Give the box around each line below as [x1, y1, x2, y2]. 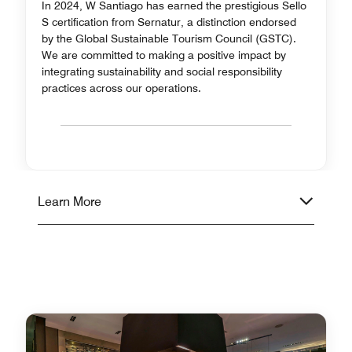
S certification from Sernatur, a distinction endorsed [42, 15, 296, 28]
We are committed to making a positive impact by [42, 48, 286, 61]
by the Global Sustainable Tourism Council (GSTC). [42, 31, 296, 45]
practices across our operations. [42, 81, 201, 94]
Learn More [38, 193, 101, 209]
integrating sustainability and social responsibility [42, 64, 282, 78]
